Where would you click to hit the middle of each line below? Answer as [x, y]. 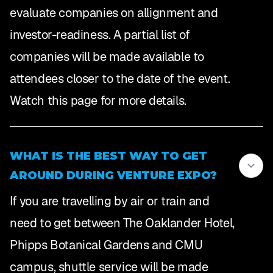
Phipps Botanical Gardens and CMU [106, 245]
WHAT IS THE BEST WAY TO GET [108, 156]
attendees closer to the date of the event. [120, 79]
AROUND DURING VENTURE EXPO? [113, 176]
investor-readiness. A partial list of [100, 35]
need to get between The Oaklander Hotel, [122, 223]
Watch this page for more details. [98, 101]
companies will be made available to [107, 57]
